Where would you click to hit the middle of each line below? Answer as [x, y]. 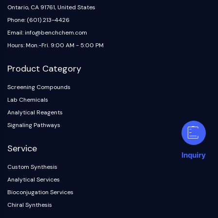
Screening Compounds [39, 87]
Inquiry [194, 155]
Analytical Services [34, 180]
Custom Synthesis [32, 167]
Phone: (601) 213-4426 [38, 20]
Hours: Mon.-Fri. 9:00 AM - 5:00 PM [55, 45]
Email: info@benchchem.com [47, 33]
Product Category [44, 69]
